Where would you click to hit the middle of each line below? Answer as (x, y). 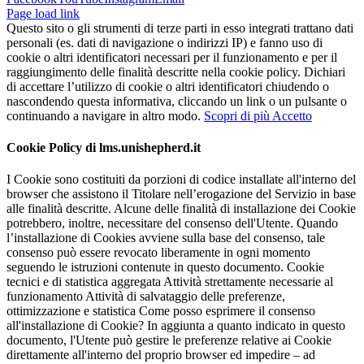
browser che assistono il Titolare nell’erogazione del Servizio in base (181, 194)
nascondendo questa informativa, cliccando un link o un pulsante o (177, 101)
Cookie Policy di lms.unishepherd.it (104, 147)
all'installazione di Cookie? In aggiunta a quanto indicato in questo (176, 326)
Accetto (292, 115)
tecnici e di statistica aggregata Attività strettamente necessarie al (170, 282)
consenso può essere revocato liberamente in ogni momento (158, 253)
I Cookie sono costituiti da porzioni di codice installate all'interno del (181, 180)
